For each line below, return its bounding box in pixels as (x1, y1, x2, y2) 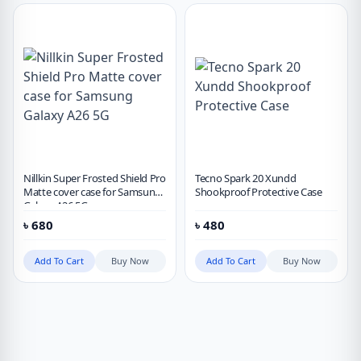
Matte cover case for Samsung (23, 185, 161, 199)
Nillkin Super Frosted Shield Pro (23, 171, 166, 185)
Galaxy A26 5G (23, 198, 88, 213)
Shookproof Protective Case (195, 185, 322, 199)
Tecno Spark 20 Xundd (195, 171, 297, 185)
